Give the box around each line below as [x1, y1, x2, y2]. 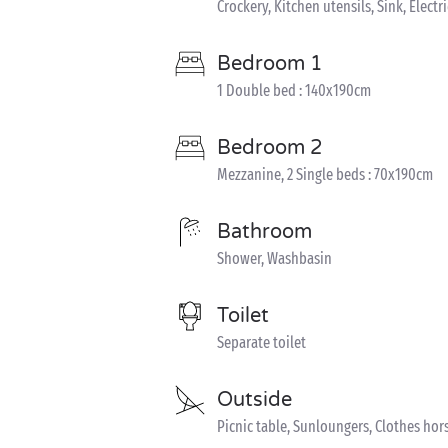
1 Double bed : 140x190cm [217, 81, 371, 100]
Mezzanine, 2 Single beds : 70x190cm [217, 165, 433, 184]
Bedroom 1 [217, 52, 323, 76]
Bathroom [217, 220, 312, 244]
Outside [217, 388, 292, 412]
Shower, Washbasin [217, 249, 332, 268]
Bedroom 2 [217, 136, 323, 160]
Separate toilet [217, 333, 306, 352]
